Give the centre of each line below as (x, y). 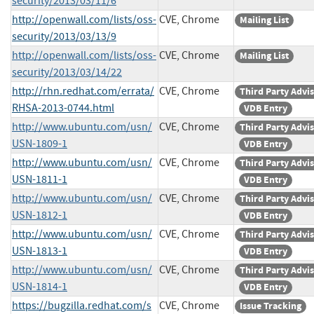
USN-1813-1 (40, 251)
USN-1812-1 (40, 215)
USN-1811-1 (40, 179)
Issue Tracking (271, 306)
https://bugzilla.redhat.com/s (82, 305)
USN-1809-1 (40, 143)
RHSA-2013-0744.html (63, 108)
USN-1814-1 (40, 286)
